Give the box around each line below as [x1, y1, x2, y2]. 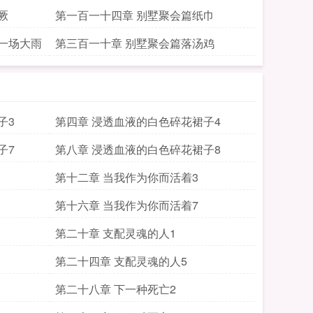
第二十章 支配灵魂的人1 [55, 225, 176, 241]
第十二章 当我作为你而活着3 [55, 169, 198, 185]
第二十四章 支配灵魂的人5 [55, 253, 187, 269]
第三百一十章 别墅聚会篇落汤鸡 [55, 35, 214, 51]
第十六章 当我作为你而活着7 [55, 197, 198, 213]
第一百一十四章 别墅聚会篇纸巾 [55, 7, 214, 23]
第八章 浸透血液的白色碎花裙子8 [55, 141, 221, 157]
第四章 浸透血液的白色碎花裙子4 [55, 113, 221, 129]
